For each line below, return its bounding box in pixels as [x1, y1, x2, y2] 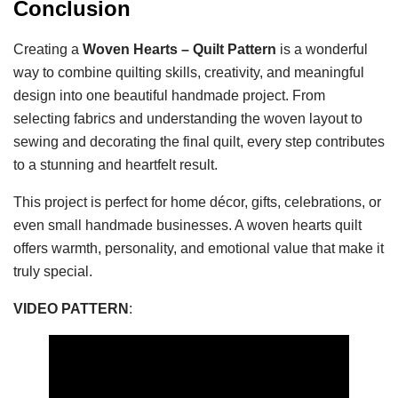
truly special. [13, 263, 92, 279]
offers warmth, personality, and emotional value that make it [13, 240, 384, 256]
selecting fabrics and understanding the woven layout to [13, 110, 362, 126]
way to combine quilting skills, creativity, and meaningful [13, 64, 364, 80]
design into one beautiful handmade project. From [13, 87, 325, 103]
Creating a [13, 41, 83, 57]
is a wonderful [276, 41, 368, 57]
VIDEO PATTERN [13, 300, 129, 316]
